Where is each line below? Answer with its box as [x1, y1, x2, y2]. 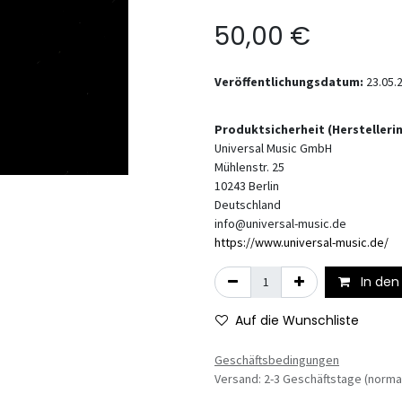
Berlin [249, 178, 279, 194]
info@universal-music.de [214, 215, 346, 232]
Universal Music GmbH [214, 140, 332, 156]
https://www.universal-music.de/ [214, 234, 389, 250]
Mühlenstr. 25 [214, 159, 284, 175]
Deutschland [214, 197, 281, 213]
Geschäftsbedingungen [214, 352, 339, 368]
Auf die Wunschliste [235, 311, 359, 329]
